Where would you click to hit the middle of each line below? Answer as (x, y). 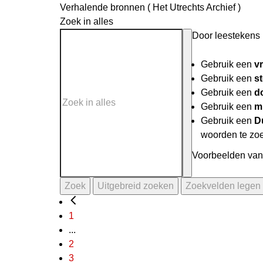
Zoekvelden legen (223, 186)
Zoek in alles (87, 21)
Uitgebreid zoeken (136, 186)
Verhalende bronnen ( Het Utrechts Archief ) (150, 7)
